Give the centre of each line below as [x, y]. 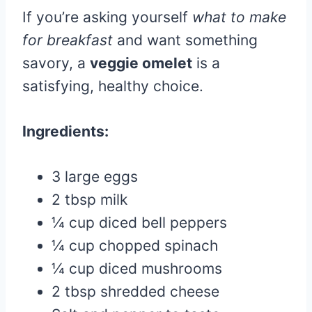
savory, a [56, 63]
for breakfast [68, 40]
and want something [185, 40]
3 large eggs [95, 176]
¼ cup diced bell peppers [139, 222]
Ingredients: [65, 131]
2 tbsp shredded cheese [135, 291]
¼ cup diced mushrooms [137, 268]
